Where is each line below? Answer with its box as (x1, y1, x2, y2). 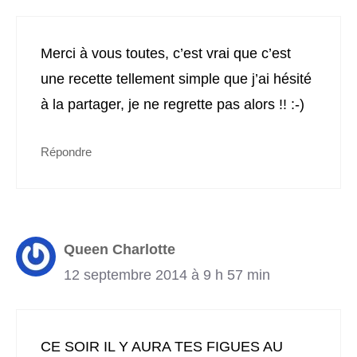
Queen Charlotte (64, 241, 175, 258)
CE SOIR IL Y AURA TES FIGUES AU (41, 339, 283, 355)
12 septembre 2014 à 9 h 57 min (64, 267, 270, 284)
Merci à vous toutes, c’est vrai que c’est (41, 45, 291, 62)
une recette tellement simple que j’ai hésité (41, 71, 312, 88)
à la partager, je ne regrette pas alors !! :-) (41, 96, 304, 113)
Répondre (41, 145, 92, 159)
